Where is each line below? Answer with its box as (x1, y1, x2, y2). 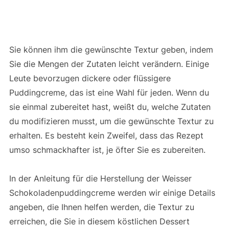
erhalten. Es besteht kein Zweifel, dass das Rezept (9, 130, 203, 141)
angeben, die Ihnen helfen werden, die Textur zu (9, 202, 194, 213)
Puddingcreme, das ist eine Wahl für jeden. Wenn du (9, 87, 209, 98)
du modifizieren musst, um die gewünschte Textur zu (9, 116, 214, 127)
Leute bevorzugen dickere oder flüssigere (9, 73, 171, 84)
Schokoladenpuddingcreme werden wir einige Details (9, 188, 215, 198)
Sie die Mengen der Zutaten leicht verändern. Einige (9, 59, 209, 70)
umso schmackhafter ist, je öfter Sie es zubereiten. (9, 145, 205, 155)
